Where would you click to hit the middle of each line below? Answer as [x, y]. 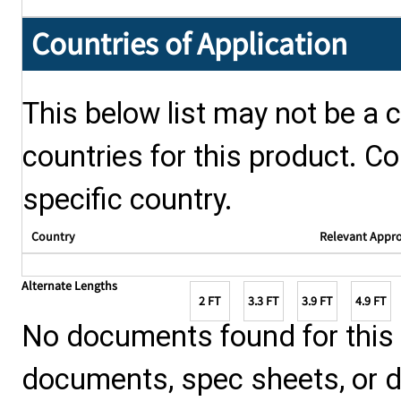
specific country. [128, 200]
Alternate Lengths [69, 286]
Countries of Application [189, 44]
